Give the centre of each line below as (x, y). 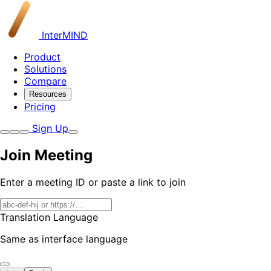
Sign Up (49, 128)
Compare (45, 81)
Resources (48, 94)
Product (42, 57)
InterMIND (63, 35)
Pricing (40, 106)
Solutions (45, 69)
